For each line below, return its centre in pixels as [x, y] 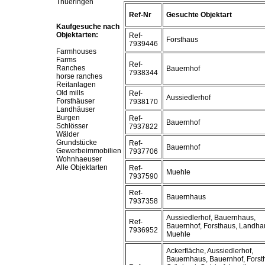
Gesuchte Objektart [199, 15]
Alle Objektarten [82, 167]
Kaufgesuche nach [88, 27]
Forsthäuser [75, 101]
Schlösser [72, 126]
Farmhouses [76, 51]
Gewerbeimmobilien [89, 151]
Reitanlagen [76, 85]
